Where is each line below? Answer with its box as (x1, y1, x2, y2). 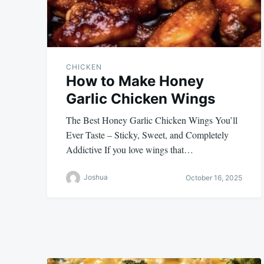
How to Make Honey (66, 72, 204, 90)
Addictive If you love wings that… (66, 143, 193, 156)
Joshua (84, 172, 108, 181)
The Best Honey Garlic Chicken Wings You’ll (66, 113, 237, 126)
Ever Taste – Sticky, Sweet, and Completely (66, 128, 229, 141)
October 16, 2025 (185, 173, 242, 183)
